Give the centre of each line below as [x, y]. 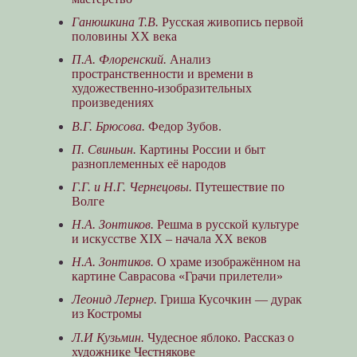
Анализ [188, 60]
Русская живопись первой [231, 22]
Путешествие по [238, 186]
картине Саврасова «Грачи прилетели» [177, 277]
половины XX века [124, 37]
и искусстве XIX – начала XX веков [169, 239]
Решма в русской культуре [226, 225]
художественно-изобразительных [161, 88]
